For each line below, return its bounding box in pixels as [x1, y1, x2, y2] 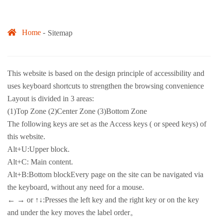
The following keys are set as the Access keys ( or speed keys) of [7, 120, 206, 128]
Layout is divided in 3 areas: [7, 94, 94, 103]
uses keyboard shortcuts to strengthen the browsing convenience [7, 82, 204, 91]
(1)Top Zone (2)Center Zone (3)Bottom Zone [7, 107, 147, 116]
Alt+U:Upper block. [7, 145, 70, 154]
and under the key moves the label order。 [7, 208, 138, 217]
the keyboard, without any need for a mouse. [7, 183, 144, 192]
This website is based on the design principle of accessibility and [7, 69, 204, 78]
